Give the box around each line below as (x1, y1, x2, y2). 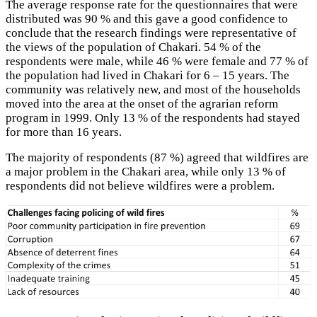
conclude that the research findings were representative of (6, 25, 296, 40)
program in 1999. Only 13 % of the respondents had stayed (6, 110, 300, 125)
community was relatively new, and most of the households (6, 82, 301, 96)
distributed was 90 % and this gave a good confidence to (6, 11, 288, 25)
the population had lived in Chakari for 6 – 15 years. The (6, 68, 289, 82)
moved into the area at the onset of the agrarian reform (6, 96, 278, 110)
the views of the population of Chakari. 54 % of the (6, 40, 261, 54)
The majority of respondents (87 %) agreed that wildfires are (6, 151, 309, 165)
